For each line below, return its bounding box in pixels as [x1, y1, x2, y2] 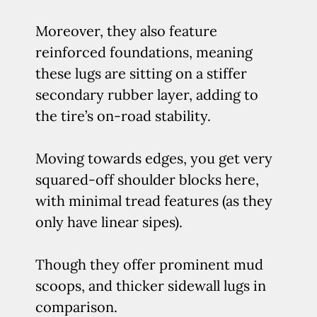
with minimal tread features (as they [35, 192, 272, 209]
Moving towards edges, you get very [35, 149, 272, 167]
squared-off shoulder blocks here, [35, 171, 259, 188]
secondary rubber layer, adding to [35, 86, 258, 103]
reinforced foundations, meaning [35, 43, 253, 61]
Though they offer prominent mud [35, 255, 263, 273]
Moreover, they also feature [35, 22, 217, 40]
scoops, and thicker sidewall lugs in [35, 277, 266, 294]
